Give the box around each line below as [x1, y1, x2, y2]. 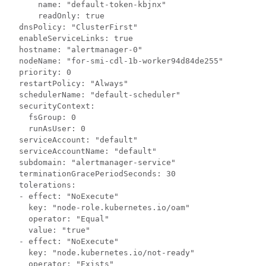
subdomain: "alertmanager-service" [9, 158, 176, 167]
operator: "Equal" [9, 214, 109, 224]
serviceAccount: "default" [9, 135, 138, 145]
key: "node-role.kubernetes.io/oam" [9, 203, 190, 213]
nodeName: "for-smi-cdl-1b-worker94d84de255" [9, 56, 223, 66]
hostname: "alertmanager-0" [9, 45, 142, 55]
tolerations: [9, 180, 76, 190]
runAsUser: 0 [9, 124, 85, 134]
